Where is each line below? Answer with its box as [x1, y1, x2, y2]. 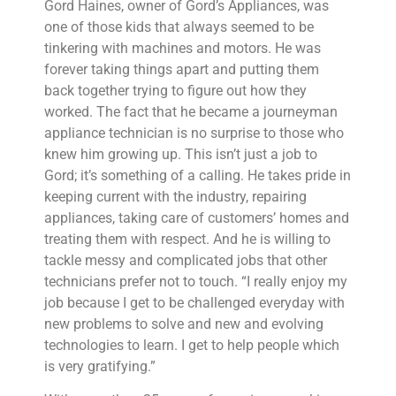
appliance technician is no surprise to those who [44, 124, 344, 141]
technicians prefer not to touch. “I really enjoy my [44, 272, 347, 290]
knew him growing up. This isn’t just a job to [44, 145, 317, 163]
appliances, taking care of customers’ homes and [44, 209, 349, 226]
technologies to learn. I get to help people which [44, 336, 339, 354]
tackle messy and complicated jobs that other [44, 251, 327, 269]
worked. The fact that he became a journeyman [44, 103, 338, 120]
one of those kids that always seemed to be [44, 18, 314, 35]
